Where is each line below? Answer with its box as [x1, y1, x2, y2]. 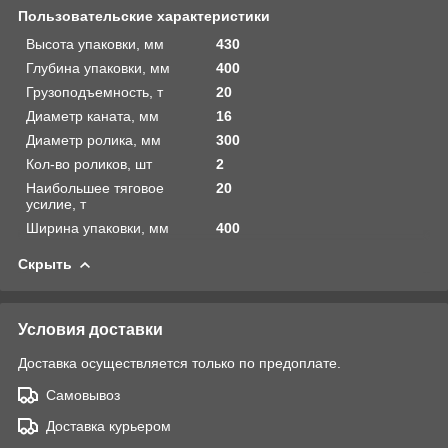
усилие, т [26, 195, 86, 212]
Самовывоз [46, 386, 120, 403]
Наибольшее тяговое [26, 179, 164, 196]
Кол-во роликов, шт [26, 155, 152, 172]
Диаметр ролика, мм [26, 131, 161, 148]
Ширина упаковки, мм [26, 219, 169, 236]
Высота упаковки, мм [26, 35, 164, 52]
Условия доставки [18, 320, 163, 338]
